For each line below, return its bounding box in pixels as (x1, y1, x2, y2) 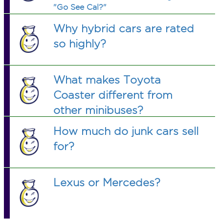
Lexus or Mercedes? (53, 176, 161, 188)
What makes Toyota (53, 74, 161, 86)
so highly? (53, 38, 107, 49)
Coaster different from (53, 89, 173, 101)
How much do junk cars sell (53, 125, 199, 137)
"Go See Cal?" (53, 3, 107, 11)
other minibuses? (53, 104, 144, 116)
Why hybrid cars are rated (53, 22, 195, 34)
